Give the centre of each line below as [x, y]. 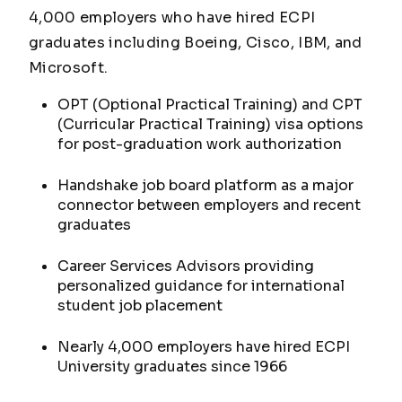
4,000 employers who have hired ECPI [172, 17]
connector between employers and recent [209, 205]
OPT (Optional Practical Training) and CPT [210, 105]
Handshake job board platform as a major [205, 185]
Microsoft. [69, 68]
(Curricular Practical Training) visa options [210, 124]
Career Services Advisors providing [186, 266]
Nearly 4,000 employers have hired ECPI [204, 347]
